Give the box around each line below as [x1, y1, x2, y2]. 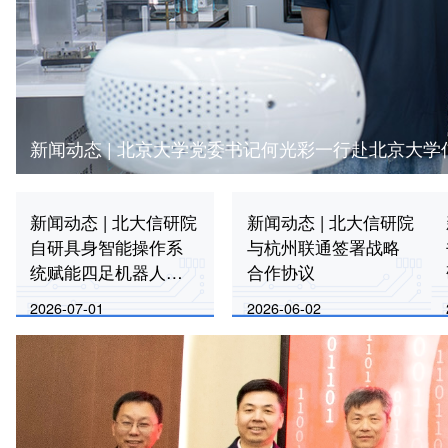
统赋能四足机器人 [30, 259, 167, 284]
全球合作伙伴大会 [30, 309, 167, 334]
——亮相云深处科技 [30, 284, 184, 309]
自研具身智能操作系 [30, 234, 184, 259]
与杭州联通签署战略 [247, 234, 401, 259]
